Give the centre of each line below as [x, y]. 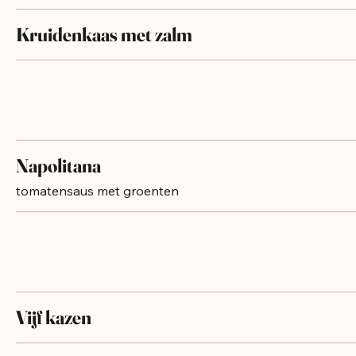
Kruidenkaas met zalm [104, 50]
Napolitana [58, 182]
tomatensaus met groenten [97, 207]
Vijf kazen [54, 333]
